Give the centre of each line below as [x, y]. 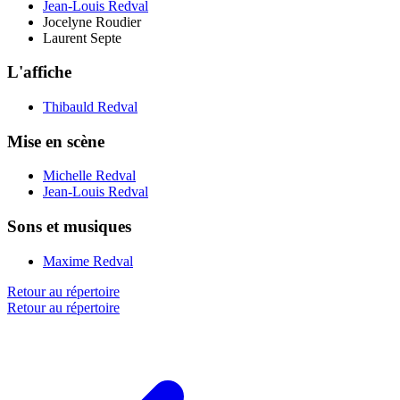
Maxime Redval [88, 261]
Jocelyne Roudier [92, 21]
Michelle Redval [89, 176]
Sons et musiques [69, 227]
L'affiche [39, 72]
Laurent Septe [82, 37]
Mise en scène [56, 141]
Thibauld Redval [90, 106]
